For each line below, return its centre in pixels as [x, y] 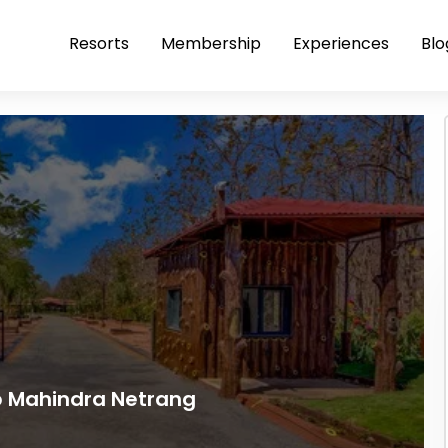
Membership [211, 43]
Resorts [99, 43]
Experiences [341, 43]
